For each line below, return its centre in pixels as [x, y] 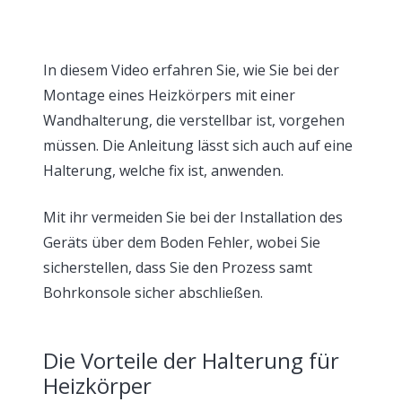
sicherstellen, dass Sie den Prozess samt [178, 267]
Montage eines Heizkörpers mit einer [169, 95]
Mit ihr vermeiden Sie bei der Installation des [193, 217]
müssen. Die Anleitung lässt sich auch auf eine [198, 145]
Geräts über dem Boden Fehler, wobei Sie [182, 242]
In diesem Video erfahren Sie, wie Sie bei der [191, 70]
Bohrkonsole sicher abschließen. [153, 293]
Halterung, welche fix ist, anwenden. [163, 170]
